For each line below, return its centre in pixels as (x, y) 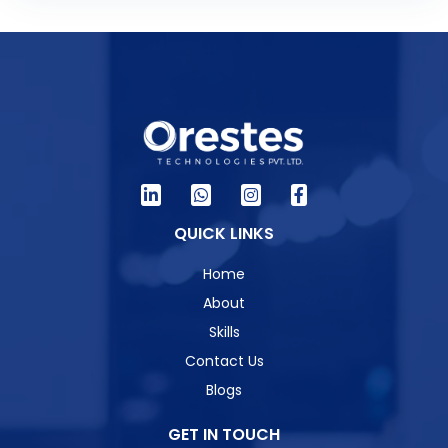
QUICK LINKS (224, 234)
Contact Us (224, 361)
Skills (224, 332)
